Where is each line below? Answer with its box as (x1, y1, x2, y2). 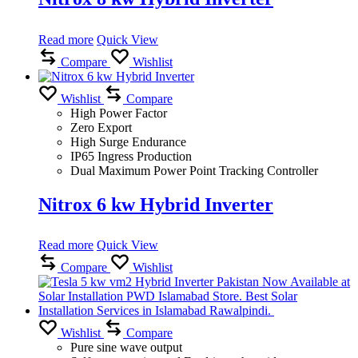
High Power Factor (70, 105, 167, 120)
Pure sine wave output (70, 340, 182, 355)
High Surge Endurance (70, 134, 186, 149)
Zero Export (70, 120, 132, 134)
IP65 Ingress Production (70, 149, 192, 163)
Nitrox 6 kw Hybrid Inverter (38, 193, 273, 215)
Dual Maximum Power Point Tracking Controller (70, 163, 318, 177)
